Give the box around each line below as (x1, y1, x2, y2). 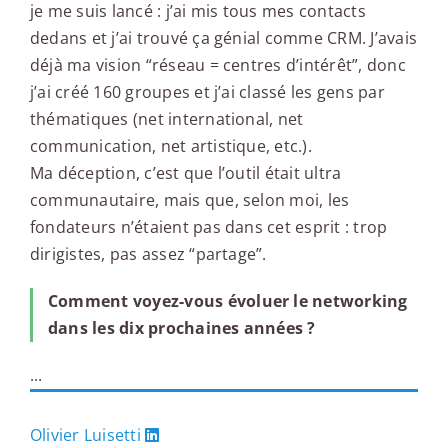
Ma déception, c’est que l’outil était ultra (29, 161, 342, 184)
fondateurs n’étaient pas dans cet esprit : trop (29, 215, 388, 238)
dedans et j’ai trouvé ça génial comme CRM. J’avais (29, 26, 417, 49)
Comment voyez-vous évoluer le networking (47, 289, 408, 312)
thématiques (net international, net (29, 107, 304, 130)
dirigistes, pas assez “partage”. (29, 242, 267, 265)
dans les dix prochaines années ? (47, 316, 316, 339)
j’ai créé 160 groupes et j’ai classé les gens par (29, 80, 385, 103)
